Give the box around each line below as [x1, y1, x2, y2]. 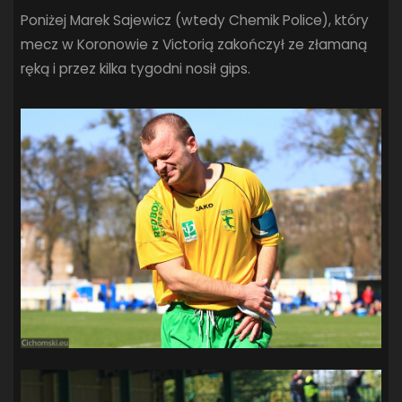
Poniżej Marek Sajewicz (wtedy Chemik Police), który [21, 11, 370, 31]
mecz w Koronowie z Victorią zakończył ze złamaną [21, 35, 368, 55]
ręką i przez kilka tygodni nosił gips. [21, 59, 251, 79]
